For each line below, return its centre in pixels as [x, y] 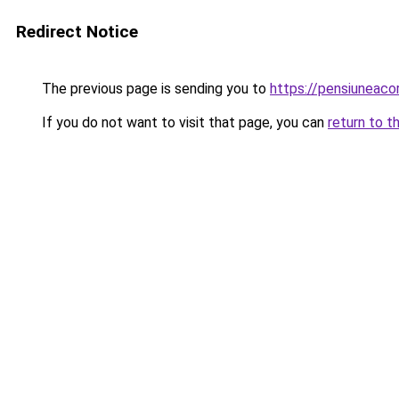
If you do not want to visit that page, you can [183, 122]
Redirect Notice [77, 32]
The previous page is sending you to [154, 89]
